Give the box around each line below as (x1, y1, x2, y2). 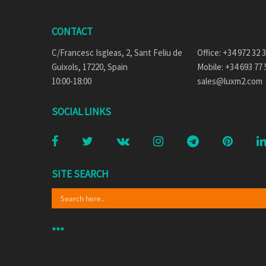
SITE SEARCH (52, 167, 109, 181)
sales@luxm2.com (197, 75, 262, 87)
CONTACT (52, 25, 93, 39)
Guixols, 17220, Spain (52, 61, 128, 73)
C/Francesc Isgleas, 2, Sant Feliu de (52, 47, 182, 59)
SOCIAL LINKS (52, 105, 111, 119)
